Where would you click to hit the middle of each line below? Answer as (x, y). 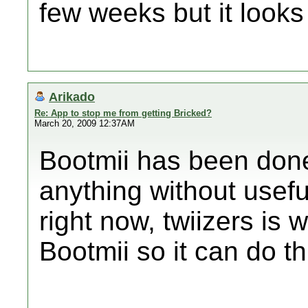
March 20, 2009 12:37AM (85, 123)
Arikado (72, 97)
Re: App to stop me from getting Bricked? (123, 113)
